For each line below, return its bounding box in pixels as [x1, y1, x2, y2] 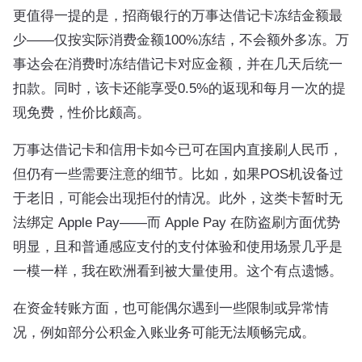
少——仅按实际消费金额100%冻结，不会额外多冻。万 [13, 31, 349, 48]
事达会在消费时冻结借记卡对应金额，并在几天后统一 [13, 55, 343, 72]
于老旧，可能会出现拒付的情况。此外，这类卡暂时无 [13, 189, 343, 206]
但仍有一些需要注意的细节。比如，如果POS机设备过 [13, 165, 343, 182]
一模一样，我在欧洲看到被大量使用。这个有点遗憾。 [13, 262, 343, 279]
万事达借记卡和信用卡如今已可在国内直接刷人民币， [13, 141, 343, 158]
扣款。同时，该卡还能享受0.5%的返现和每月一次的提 [13, 79, 346, 96]
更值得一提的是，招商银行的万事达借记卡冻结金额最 [13, 6, 343, 23]
